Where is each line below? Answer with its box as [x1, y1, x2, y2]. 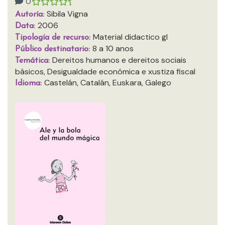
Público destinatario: [15, 45, 92, 53]
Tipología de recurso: [15, 34, 93, 42]
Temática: [15, 57, 52, 65]
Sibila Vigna [47, 9, 88, 19]
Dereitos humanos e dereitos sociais [52, 55, 186, 65]
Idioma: [15, 79, 44, 87]
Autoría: [15, 11, 47, 19]
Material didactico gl [93, 32, 168, 42]
